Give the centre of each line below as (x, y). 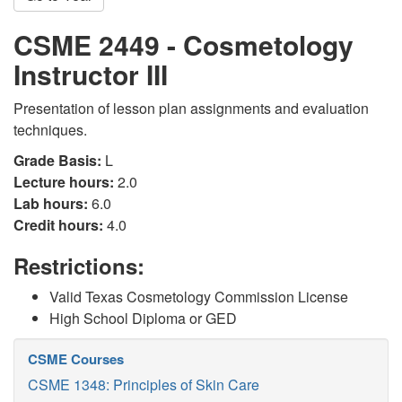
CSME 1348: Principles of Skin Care (144, 385)
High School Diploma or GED (143, 318)
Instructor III (91, 74)
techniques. (50, 130)
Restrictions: (79, 266)
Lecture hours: (64, 182)
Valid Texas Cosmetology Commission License (199, 297)
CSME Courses (76, 359)
